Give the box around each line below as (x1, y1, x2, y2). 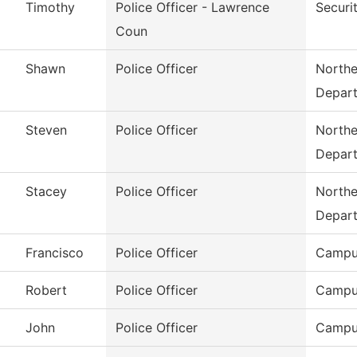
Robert (25, 282, 67, 299)
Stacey (25, 183, 67, 200)
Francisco (25, 245, 84, 261)
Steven (25, 122, 67, 139)
